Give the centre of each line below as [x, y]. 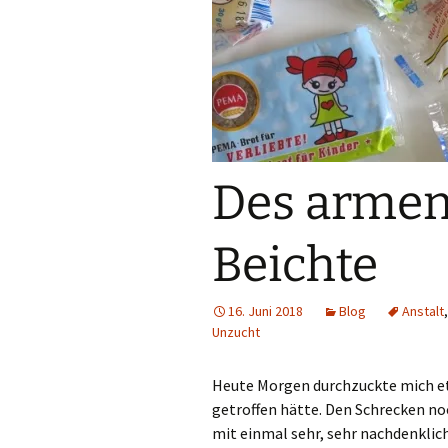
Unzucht [236, 332]
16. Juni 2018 [265, 311]
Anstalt [423, 311]
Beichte [295, 265]
